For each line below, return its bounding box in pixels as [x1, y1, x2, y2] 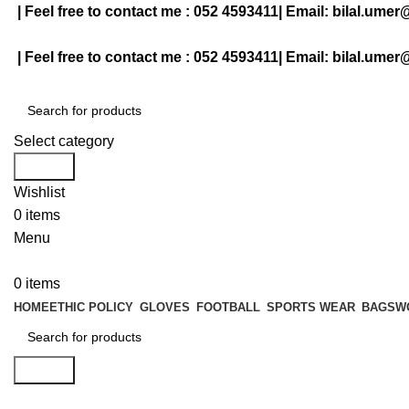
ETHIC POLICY [49, 300, 133, 314]
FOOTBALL [196, 300, 260, 314]
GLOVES [140, 300, 190, 314]
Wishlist [14, 184, 65, 200]
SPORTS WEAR [267, 300, 355, 314]
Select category [14, 133, 114, 149]
